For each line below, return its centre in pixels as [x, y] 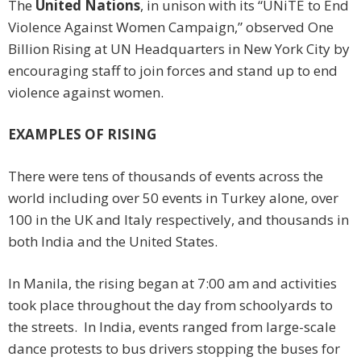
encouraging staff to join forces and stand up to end [173, 71]
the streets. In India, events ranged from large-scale [172, 327]
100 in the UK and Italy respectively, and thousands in [178, 220]
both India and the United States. [113, 242]
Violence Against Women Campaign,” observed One [171, 27]
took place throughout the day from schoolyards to [170, 305]
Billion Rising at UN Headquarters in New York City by [179, 49]
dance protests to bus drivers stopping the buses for [174, 349]
